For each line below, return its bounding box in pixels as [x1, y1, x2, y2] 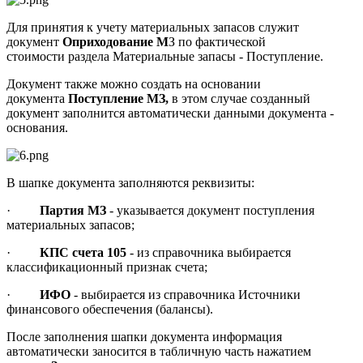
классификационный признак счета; [6, 260, 207, 275]
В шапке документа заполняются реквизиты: [6, 176, 254, 190]
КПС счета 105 [40, 246, 126, 260]
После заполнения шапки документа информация [6, 330, 282, 344]
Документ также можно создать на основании [6, 77, 261, 92]
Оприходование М [62, 35, 169, 49]
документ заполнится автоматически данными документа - [6, 106, 334, 121]
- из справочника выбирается [126, 246, 291, 260]
